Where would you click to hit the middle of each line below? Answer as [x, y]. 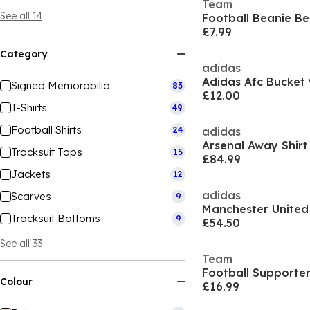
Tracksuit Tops [47, 152]
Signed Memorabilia [61, 85]
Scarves [31, 196]
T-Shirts [29, 108]
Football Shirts [46, 130]
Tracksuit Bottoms [56, 218]
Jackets [31, 174]
